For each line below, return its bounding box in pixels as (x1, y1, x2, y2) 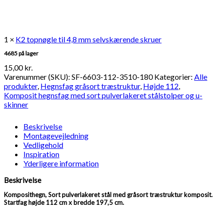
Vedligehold (23, 140, 63, 149)
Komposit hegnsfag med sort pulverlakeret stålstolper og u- (4, 90, 202, 100)
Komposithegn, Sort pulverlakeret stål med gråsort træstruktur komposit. (4, 190, 213, 199)
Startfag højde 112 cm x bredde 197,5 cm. (4, 198, 124, 206)
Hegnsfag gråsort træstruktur (40, 81, 140, 91)
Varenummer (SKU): (4, 72, 72, 81)
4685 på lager (4, 49, 38, 57)
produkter (4, 81, 37, 91)
